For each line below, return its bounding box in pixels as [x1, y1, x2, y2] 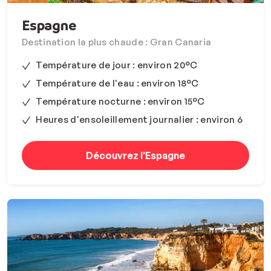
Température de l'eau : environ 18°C [36, 77, 199, 89]
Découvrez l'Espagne [86, 149, 185, 162]
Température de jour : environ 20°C [36, 59, 198, 71]
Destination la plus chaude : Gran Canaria [22, 36, 212, 48]
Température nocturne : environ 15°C [36, 95, 205, 107]
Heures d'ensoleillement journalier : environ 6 [36, 113, 243, 125]
